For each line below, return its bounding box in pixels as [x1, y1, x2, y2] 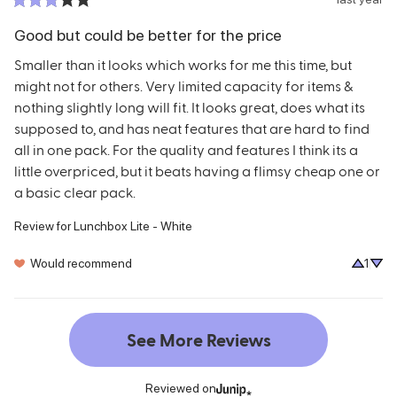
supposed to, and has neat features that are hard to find [14, 119, 370, 136]
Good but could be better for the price [14, 25, 282, 44]
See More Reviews [126, 329, 271, 351]
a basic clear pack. [14, 183, 136, 200]
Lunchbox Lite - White [74, 218, 192, 233]
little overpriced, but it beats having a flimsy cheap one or [14, 161, 380, 179]
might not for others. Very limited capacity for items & [14, 76, 354, 94]
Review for [14, 218, 71, 233]
